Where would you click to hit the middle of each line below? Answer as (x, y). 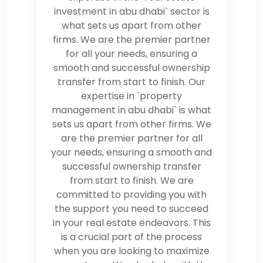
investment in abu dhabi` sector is (131, 11)
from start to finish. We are (131, 180)
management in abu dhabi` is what (131, 110)
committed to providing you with (131, 194)
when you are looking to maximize (131, 251)
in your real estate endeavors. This (131, 222)
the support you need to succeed (131, 208)
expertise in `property (131, 96)
